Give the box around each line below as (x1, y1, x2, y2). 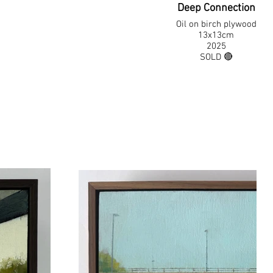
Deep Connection (177, 2, 255, 15)
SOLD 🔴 (199, 52, 233, 63)
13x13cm (198, 30, 235, 41)
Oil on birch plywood (175, 19, 257, 30)
